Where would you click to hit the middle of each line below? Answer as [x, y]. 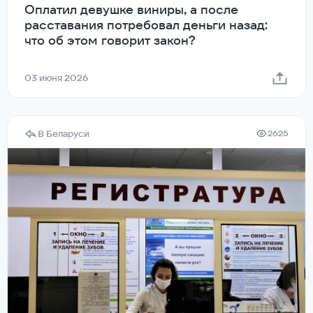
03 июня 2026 [56, 78]
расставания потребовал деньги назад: [146, 24]
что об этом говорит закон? [110, 40]
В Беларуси [64, 133]
